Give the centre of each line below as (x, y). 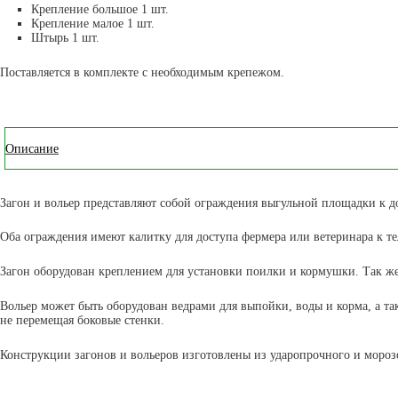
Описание (32, 148)
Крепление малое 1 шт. (93, 24)
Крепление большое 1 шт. (100, 9)
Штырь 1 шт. (65, 38)
